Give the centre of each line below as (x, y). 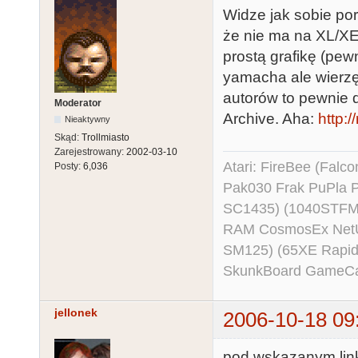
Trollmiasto (105, 138)
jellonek (76, 313)
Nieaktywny (88, 119)
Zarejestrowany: (90, 152)
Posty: (69, 167)
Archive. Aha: (270, 119)
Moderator (78, 103)
